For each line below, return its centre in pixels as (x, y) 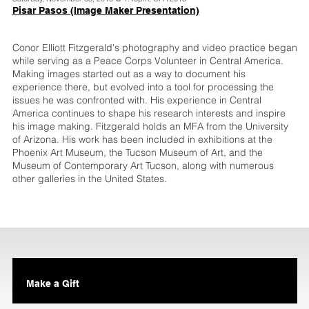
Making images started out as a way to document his (129, 74)
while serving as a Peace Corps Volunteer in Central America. (148, 61)
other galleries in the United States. (89, 179)
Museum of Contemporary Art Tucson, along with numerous (143, 166)
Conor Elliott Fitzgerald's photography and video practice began (154, 48)
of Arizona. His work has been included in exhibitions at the (142, 140)
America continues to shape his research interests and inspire (149, 113)
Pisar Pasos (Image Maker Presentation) (106, 11)
